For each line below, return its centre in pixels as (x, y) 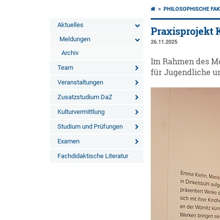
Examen (69, 141)
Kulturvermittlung (81, 112)
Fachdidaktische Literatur (93, 156)
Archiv (70, 53)
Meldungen (75, 39)
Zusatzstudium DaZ (85, 97)
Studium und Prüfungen (90, 126)
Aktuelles (70, 25)
